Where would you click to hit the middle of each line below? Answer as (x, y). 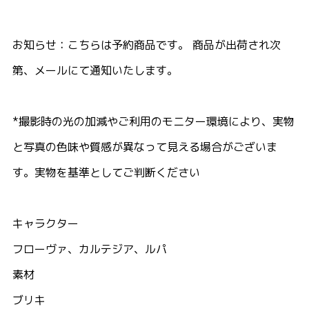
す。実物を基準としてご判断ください (106, 173)
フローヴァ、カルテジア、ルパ (90, 249)
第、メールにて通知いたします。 (95, 71)
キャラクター (46, 224)
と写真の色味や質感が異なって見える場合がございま (145, 147)
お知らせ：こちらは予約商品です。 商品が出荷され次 (147, 45)
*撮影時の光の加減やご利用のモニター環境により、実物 (153, 122)
